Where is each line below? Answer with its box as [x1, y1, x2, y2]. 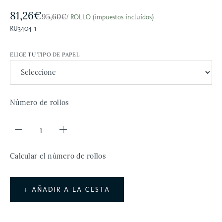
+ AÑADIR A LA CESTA [24, 185, 110, 194]
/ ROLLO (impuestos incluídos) [66, 13, 154, 21]
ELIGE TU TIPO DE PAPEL [10, 51, 79, 58]
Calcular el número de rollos [10, 152, 106, 161]
